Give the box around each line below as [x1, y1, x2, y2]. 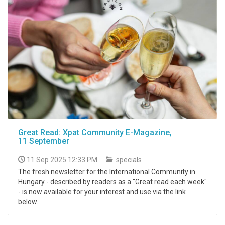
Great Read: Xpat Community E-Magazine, [18, 128, 172, 138]
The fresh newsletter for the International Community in [18, 168, 195, 176]
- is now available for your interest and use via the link [18, 188, 186, 196]
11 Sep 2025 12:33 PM [27, 156, 97, 164]
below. [18, 198, 38, 206]
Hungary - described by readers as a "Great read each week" [18, 178, 207, 186]
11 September [18, 136, 69, 146]
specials [115, 156, 142, 164]
